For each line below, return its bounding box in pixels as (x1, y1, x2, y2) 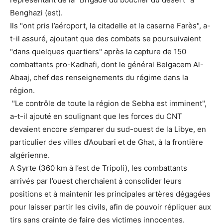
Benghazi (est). (10, 8, 63, 18)
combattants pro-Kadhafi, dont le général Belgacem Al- (10, 60, 204, 70)
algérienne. (10, 150, 50, 160)
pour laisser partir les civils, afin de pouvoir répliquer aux (10, 202, 211, 212)
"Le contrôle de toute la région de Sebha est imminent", (10, 99, 207, 109)
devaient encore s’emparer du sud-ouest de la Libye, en (10, 124, 206, 134)
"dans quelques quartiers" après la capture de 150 (10, 47, 186, 57)
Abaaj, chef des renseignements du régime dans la (10, 73, 188, 83)
